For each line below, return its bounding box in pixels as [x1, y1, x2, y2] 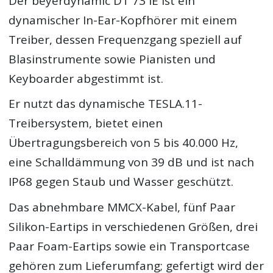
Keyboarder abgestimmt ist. [9, 70, 164, 87]
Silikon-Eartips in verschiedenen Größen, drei [9, 218, 258, 235]
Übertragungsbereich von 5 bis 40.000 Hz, [9, 135, 239, 151]
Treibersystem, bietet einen [9, 115, 163, 132]
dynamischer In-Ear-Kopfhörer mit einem [9, 12, 238, 28]
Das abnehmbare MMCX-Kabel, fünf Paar [9, 199, 236, 215]
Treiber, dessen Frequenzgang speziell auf [9, 31, 243, 48]
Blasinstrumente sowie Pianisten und [9, 51, 216, 67]
